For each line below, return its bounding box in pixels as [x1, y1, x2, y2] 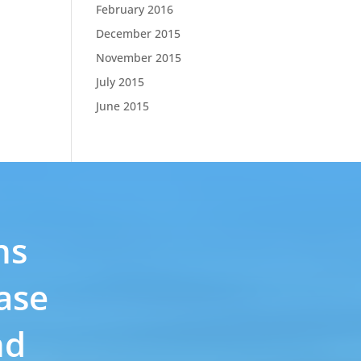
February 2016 [96, 2, 174, 17]
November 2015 [96, 50, 182, 65]
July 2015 [96, 74, 145, 89]
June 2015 [96, 98, 150, 114]
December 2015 [96, 26, 181, 41]
